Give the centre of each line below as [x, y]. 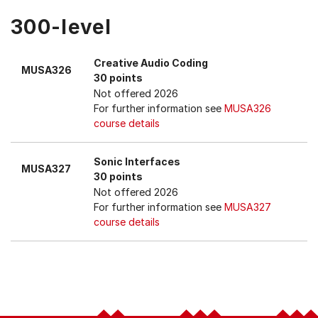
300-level [61, 27]
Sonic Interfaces [137, 161]
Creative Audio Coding [151, 63]
